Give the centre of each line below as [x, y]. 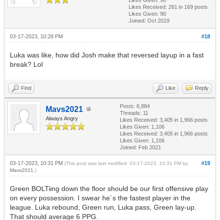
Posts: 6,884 [135, 106]
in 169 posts [192, 7]
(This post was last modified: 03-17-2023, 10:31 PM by [126, 163]
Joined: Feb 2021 [140, 147]
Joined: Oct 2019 [149, 20]
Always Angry [62, 118]
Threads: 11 [134, 113]
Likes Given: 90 [147, 14]
